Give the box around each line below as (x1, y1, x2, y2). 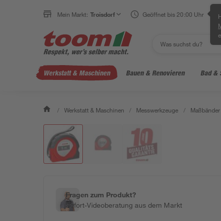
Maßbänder (190, 106, 220, 114)
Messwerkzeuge (136, 106, 179, 114)
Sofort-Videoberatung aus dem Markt (66, 201, 182, 209)
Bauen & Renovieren (126, 69, 184, 77)
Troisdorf (90, 10, 115, 18)
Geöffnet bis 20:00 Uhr (143, 10, 204, 18)
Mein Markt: (57, 10, 88, 18)
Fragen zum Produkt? (66, 190, 137, 199)
